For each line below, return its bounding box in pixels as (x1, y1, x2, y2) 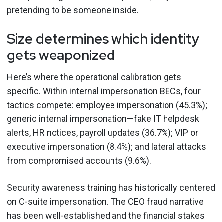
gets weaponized (7, 46, 115, 64)
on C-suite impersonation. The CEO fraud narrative (7, 196, 204, 207)
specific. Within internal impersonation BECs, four (7, 86, 201, 96)
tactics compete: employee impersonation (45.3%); (7, 100, 207, 110)
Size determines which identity (7, 29, 199, 48)
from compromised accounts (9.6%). (7, 155, 151, 166)
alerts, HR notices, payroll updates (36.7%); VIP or (7, 127, 198, 138)
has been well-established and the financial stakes (7, 210, 205, 221)
